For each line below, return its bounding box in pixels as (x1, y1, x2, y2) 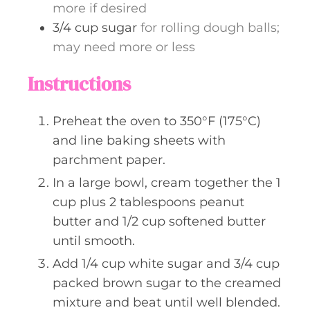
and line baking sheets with (53, 132, 226, 148)
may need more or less (53, 39, 195, 55)
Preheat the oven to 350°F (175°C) (53, 113, 261, 129)
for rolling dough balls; (140, 19, 280, 35)
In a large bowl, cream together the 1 (53, 174, 281, 190)
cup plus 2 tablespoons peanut (53, 194, 244, 210)
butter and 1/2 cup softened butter (53, 213, 266, 229)
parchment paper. (53, 152, 165, 167)
